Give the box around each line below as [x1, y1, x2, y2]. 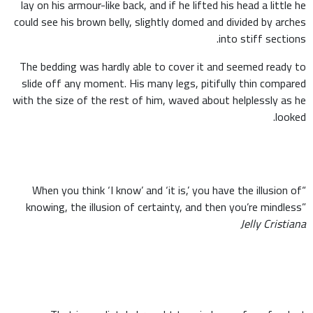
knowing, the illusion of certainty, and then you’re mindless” [26, 196, 306, 217]
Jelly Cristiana [240, 213, 306, 234]
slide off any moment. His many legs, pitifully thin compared [22, 73, 306, 94]
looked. [275, 106, 306, 127]
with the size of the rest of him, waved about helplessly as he [13, 89, 306, 110]
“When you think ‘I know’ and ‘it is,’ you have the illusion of [32, 180, 302, 201]
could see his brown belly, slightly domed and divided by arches [14, 11, 306, 32]
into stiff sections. [219, 28, 306, 49]
